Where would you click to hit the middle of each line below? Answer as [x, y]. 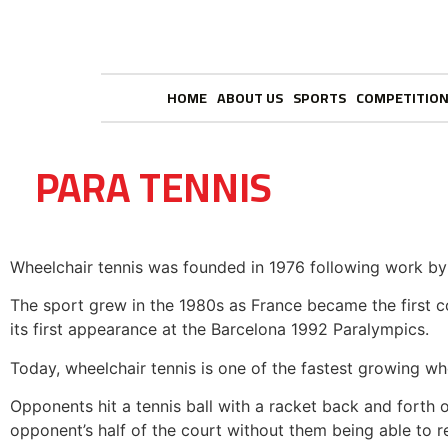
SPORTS [320, 98]
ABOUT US [250, 98]
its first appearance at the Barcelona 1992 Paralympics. [219, 329]
